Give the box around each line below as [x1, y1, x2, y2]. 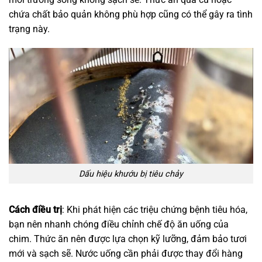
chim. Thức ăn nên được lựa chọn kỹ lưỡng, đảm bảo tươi [9, 233, 247, 245]
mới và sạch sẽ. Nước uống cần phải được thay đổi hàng [9, 248, 243, 260]
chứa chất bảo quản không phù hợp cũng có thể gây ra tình [9, 8, 253, 20]
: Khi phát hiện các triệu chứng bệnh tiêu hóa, [62, 204, 247, 216]
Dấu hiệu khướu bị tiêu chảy [79, 168, 183, 179]
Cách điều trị [9, 204, 62, 216]
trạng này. [9, 23, 50, 35]
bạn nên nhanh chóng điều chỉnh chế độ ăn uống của [9, 219, 229, 230]
